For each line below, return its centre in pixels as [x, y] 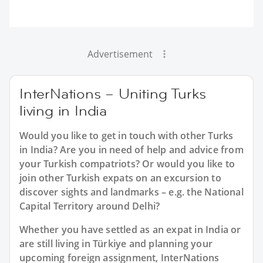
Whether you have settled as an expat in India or [130, 230]
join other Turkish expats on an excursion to [120, 178]
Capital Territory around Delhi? [90, 206]
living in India [63, 111]
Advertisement [120, 54]
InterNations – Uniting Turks [113, 94]
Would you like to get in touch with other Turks [127, 136]
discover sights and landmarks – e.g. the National [131, 192]
